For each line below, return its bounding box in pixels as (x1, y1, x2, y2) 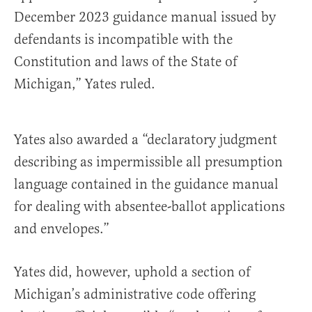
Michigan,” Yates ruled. (14, 75, 155, 93)
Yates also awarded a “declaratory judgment (14, 131, 277, 149)
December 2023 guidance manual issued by (14, 8, 276, 26)
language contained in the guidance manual (14, 175, 279, 194)
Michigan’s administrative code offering (14, 286, 256, 304)
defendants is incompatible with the (14, 31, 233, 49)
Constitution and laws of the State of (14, 53, 237, 71)
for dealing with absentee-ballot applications (14, 198, 285, 216)
